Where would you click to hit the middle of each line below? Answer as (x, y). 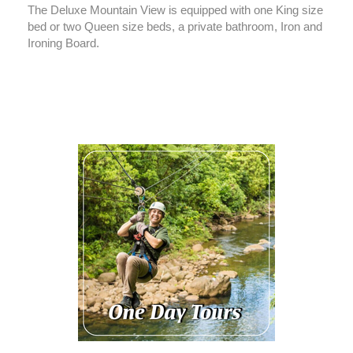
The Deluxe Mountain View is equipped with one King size (175, 10)
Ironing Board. (63, 43)
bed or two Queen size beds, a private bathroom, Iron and (175, 27)
